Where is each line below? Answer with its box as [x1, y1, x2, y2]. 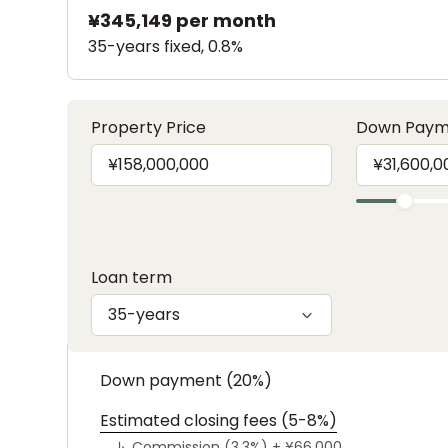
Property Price [91, 116, 207, 139]
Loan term [91, 266, 173, 289]
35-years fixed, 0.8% [88, 35, 244, 58]
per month [172, 8, 277, 33]
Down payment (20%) [100, 369, 273, 392]
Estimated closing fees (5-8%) [100, 409, 338, 432]
